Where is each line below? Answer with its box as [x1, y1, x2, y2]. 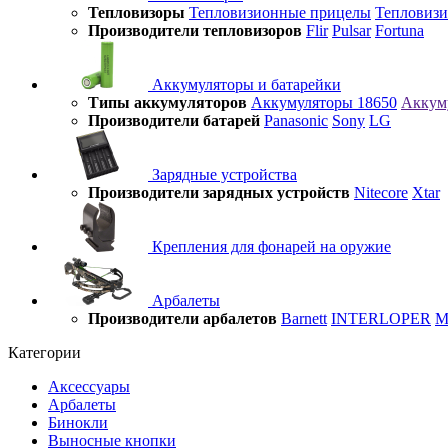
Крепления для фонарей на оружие [148, 238, 391, 255]
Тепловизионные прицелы [189, 4, 371, 21]
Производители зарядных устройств [88, 184, 350, 201]
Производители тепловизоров [88, 22, 302, 39]
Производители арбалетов [88, 310, 277, 327]
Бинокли [48, 414, 108, 431]
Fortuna [375, 22, 424, 39]
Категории [8, 344, 81, 361]
